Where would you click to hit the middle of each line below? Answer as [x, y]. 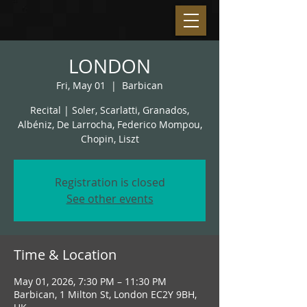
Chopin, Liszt [110, 139]
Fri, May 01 [81, 85]
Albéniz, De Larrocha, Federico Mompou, [110, 124]
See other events [110, 199]
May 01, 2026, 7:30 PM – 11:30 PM [90, 281]
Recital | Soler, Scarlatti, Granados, [110, 110]
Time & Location [65, 255]
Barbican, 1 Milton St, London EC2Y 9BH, [105, 294]
